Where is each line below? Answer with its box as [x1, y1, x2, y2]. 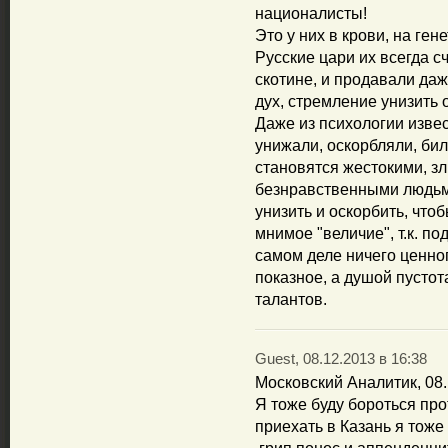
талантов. [255, 291, 327, 308]
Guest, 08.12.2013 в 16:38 [255, 351, 427, 367]
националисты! [255, 5, 367, 22]
